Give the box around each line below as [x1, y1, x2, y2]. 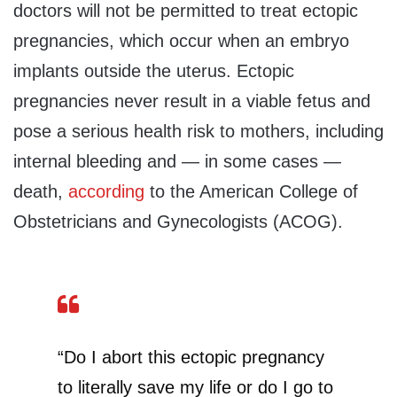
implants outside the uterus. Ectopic [13, 60, 294, 81]
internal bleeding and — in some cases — [13, 151, 341, 171]
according [68, 181, 144, 201]
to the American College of [144, 181, 358, 201]
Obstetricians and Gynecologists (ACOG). [13, 211, 343, 231]
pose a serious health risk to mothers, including [13, 121, 384, 141]
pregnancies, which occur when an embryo [13, 30, 349, 51]
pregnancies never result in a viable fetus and [13, 90, 370, 111]
